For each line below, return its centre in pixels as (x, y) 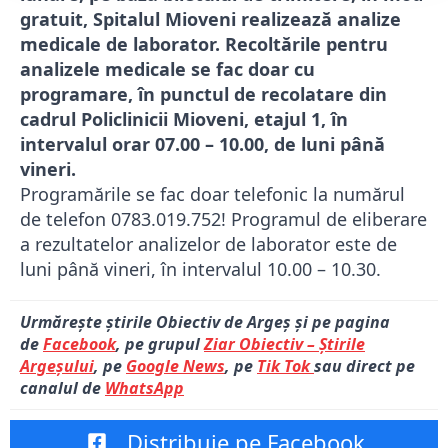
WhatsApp (144, 388)
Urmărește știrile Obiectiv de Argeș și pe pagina (205, 322)
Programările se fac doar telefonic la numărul (212, 194)
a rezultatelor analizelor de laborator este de (208, 244)
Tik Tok (285, 366)
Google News (175, 366)
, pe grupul (160, 344)
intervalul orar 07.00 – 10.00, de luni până (202, 144)
